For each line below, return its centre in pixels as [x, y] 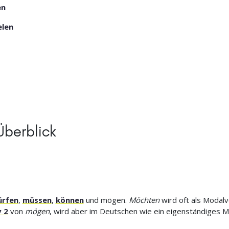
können [70, 200]
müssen [37, 200]
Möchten [144, 200]
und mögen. [106, 200]
